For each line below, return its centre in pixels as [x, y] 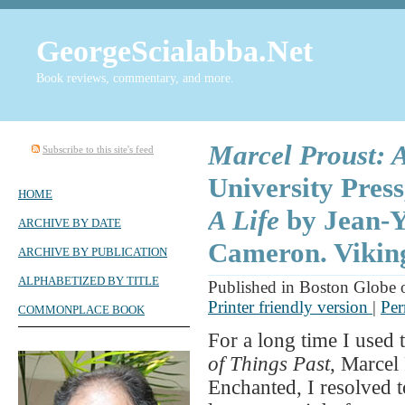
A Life [244, 221]
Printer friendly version [290, 306]
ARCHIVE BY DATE [70, 223]
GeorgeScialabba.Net [174, 51]
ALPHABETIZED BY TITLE [89, 281]
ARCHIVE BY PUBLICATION [93, 252]
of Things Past [269, 363]
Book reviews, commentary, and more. [135, 78]
